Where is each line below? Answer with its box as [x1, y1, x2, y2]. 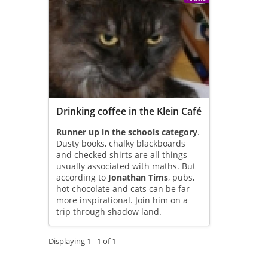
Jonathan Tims [108, 171, 168, 183]
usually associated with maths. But [56, 160, 196, 172]
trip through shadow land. [56, 205, 162, 217]
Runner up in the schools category [56, 126, 197, 138]
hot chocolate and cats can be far [56, 182, 190, 194]
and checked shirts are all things [56, 148, 187, 160]
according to [56, 171, 108, 183]
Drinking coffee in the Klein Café [56, 105, 202, 118]
